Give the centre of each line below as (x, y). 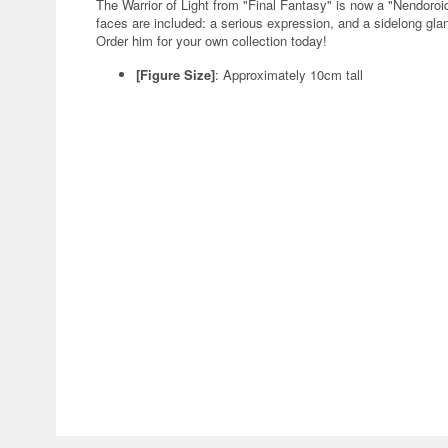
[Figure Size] (175, 74)
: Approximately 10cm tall (289, 74)
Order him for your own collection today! (211, 40)
